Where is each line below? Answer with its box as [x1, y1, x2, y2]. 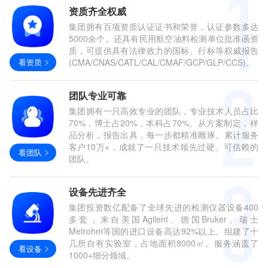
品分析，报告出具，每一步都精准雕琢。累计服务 [68, 129, 258, 141]
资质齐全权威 [68, 4, 126, 18]
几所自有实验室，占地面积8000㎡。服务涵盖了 [68, 237, 258, 249]
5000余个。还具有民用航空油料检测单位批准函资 [68, 32, 258, 44]
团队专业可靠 [68, 89, 126, 102]
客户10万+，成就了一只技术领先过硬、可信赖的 [68, 141, 258, 153]
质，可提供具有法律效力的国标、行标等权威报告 [68, 44, 258, 56]
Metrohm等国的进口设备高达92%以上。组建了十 [68, 225, 258, 237]
